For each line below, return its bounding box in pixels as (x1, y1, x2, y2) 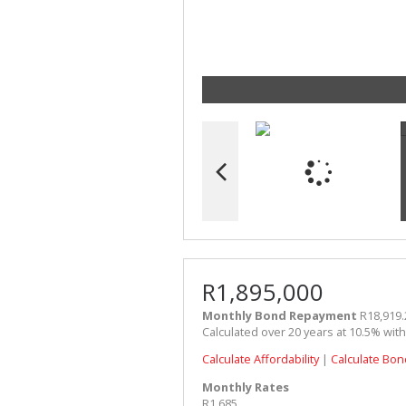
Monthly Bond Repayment (202, 306, 357, 324)
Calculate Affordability (202, 351, 319, 368)
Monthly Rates (202, 379, 289, 396)
